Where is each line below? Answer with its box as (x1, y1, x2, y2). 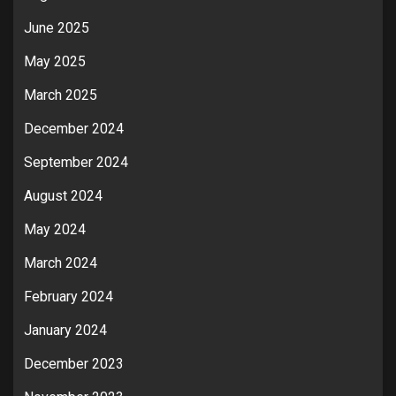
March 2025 (24, 86, 97, 103)
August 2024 (24, 187, 103, 204)
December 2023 (24, 354, 124, 372)
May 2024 (24, 220, 86, 238)
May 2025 (24, 52, 86, 70)
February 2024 (24, 287, 113, 305)
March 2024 (24, 254, 97, 271)
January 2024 (24, 321, 107, 339)
